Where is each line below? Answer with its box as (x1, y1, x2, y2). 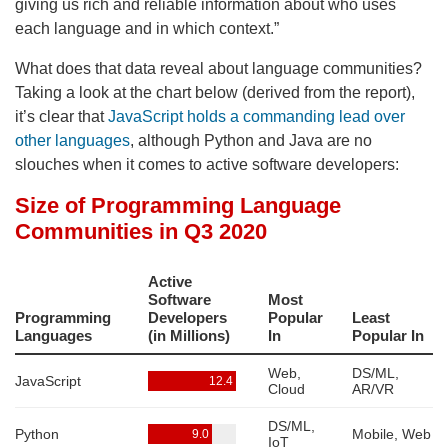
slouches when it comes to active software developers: (15, 155, 399, 173)
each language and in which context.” (15, 19, 283, 37)
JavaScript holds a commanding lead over (108, 107, 405, 125)
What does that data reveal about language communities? (15, 59, 422, 77)
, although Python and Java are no (130, 131, 372, 149)
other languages (15, 131, 130, 149)
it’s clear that (15, 107, 108, 125)
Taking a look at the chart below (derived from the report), (15, 83, 415, 101)
